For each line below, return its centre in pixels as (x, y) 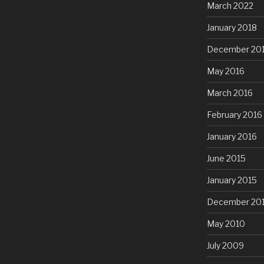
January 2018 (232, 27)
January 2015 (232, 180)
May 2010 (226, 223)
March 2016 (230, 93)
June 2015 (226, 158)
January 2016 (232, 136)
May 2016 (225, 71)
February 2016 (234, 114)
